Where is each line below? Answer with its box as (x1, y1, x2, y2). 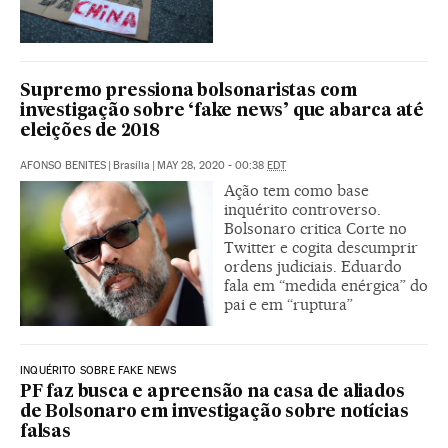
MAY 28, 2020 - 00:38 (157, 158, 267, 172)
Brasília (113, 158, 150, 172)
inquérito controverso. (224, 199, 381, 219)
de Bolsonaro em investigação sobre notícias (20, 403, 409, 421)
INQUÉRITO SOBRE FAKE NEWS (20, 363, 177, 377)
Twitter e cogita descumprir (224, 237, 418, 257)
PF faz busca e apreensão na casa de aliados (20, 383, 405, 401)
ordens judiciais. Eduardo (224, 256, 402, 276)
